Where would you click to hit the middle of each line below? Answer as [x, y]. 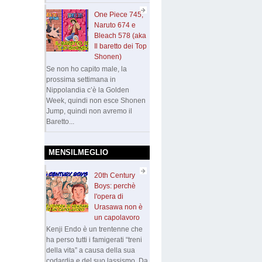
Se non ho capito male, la [87, 69]
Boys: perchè [115, 186]
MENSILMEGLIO [78, 152]
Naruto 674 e [115, 25]
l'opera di [108, 196]
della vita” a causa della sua [91, 251]
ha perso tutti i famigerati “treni [94, 240]
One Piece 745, [118, 15]
